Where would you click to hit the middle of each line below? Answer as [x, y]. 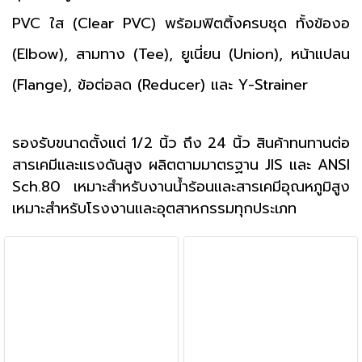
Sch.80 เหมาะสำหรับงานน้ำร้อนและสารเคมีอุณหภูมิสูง [181, 187]
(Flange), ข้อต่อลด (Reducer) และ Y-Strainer [160, 85]
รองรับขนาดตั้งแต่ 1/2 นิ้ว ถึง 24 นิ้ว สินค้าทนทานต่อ [181, 143]
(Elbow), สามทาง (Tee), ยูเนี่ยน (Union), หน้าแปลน [181, 55]
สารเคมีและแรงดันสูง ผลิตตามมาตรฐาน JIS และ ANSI [181, 165]
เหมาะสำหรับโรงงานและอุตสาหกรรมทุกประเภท [154, 209]
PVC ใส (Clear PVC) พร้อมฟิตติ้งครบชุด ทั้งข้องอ [181, 24]
